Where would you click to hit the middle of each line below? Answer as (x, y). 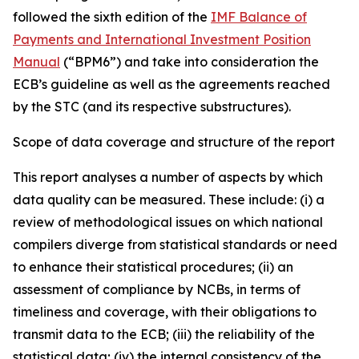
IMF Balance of (259, 17)
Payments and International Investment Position (162, 39)
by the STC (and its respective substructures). (152, 107)
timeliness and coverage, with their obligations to (165, 312)
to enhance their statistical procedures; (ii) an (153, 267)
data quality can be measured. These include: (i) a (169, 200)
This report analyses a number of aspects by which (168, 177)
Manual (36, 62)
